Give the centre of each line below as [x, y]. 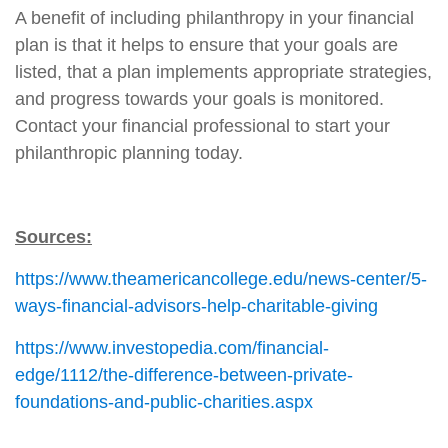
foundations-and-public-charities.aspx [164, 401]
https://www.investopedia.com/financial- [172, 347]
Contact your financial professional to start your [202, 125]
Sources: [53, 236]
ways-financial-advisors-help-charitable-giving [196, 305]
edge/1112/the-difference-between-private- [184, 374]
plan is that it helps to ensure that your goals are [206, 44]
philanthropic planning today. [129, 152]
